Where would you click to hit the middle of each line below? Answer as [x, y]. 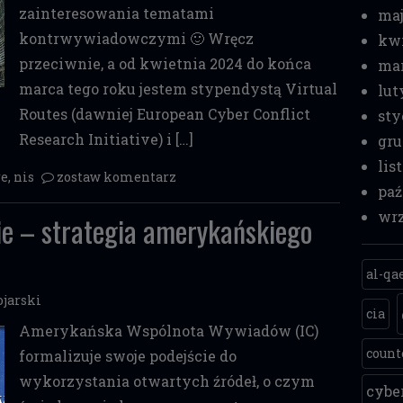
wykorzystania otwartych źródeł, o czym [166, 381]
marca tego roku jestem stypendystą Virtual [178, 89]
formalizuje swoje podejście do [127, 356]
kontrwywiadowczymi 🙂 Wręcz [136, 38]
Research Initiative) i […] [106, 139]
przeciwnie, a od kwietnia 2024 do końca [165, 63]
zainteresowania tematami [116, 13]
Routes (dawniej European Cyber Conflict [164, 114]
